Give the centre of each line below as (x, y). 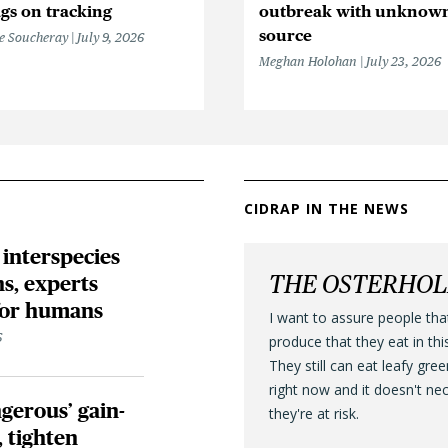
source (285, 35)
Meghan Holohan (308, 61)
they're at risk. (314, 413)
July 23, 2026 (403, 61)
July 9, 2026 (110, 37)
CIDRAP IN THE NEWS (326, 208)
